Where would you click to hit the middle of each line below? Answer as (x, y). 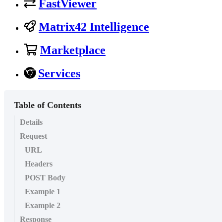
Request (33, 136)
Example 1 (43, 192)
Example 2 (43, 206)
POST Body (45, 178)
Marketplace (73, 50)
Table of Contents (48, 105)
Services (59, 74)
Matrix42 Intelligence (94, 27)
